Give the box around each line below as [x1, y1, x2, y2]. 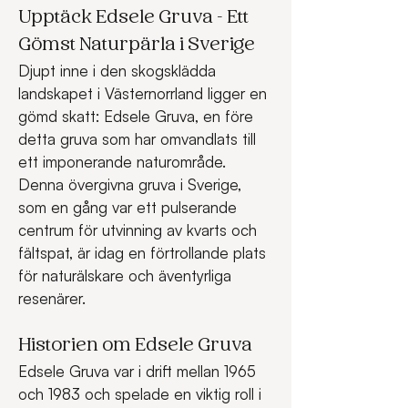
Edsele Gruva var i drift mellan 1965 [18, 362, 260, 381]
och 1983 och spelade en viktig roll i [18, 384, 266, 403]
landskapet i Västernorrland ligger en [18, 84, 271, 103]
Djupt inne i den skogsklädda [18, 61, 220, 80]
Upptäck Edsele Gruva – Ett [18, 9, 252, 27]
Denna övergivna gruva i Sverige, [18, 175, 246, 194]
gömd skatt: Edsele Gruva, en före [18, 107, 258, 126]
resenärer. [18, 289, 86, 308]
